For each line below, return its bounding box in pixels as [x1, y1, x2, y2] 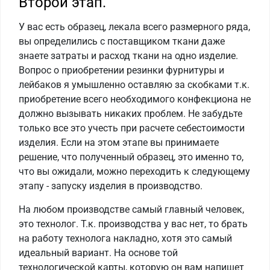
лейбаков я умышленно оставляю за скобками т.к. [19, 79, 250, 91]
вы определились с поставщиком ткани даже [19, 36, 225, 48]
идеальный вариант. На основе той [19, 247, 178, 259]
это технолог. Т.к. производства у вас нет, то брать [19, 218, 248, 230]
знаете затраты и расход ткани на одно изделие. [19, 50, 238, 62]
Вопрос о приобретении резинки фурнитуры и [19, 64, 224, 77]
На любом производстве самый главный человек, [19, 204, 244, 216]
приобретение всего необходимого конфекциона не [19, 93, 251, 105]
